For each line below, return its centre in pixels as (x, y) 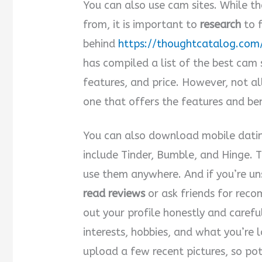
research (221, 25)
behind (101, 44)
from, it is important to (142, 25)
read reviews (114, 194)
